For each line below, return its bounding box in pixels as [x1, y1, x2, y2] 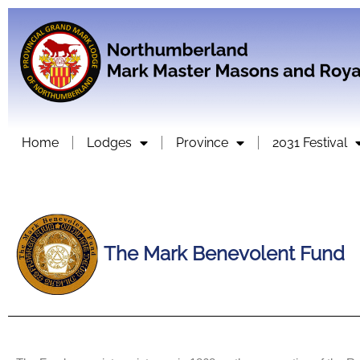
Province [176, 134, 228, 150]
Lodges [87, 134, 132, 150]
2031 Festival [272, 134, 347, 150]
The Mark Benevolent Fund [104, 241, 345, 265]
